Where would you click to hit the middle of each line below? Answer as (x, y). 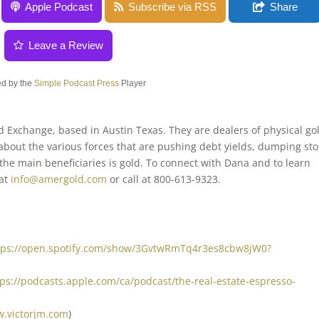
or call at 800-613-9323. (164, 179)
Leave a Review (66, 45)
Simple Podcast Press (76, 83)
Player (132, 83)
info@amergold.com (59, 179)
